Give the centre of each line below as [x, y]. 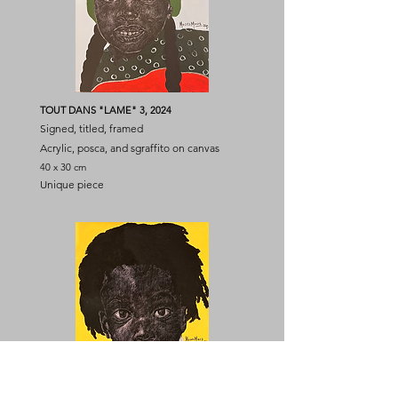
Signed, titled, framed [92, 128]
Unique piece [72, 184]
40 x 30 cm [63, 167]
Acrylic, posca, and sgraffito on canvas [130, 148]
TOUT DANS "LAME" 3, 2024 [106, 110]
